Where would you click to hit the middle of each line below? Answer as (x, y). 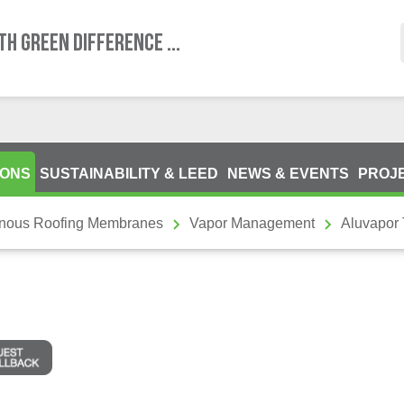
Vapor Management (252, 223)
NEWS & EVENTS (288, 174)
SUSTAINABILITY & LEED (129, 174)
